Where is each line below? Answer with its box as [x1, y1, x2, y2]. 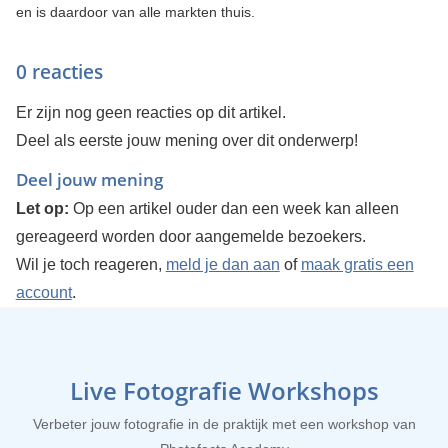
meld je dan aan [165, 256, 280, 273]
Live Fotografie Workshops [69, 374, 379, 407]
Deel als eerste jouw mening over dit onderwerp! [15, 132, 358, 149]
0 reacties [15, 59, 103, 85]
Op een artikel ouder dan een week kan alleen [68, 200, 399, 217]
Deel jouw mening [15, 168, 163, 191]
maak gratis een [300, 256, 414, 273]
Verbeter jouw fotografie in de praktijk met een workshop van [32, 416, 416, 432]
